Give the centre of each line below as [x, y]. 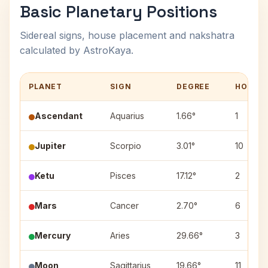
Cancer [124, 205]
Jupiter [50, 146]
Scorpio [126, 146]
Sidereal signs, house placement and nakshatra [127, 35]
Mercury [53, 235]
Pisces [123, 176]
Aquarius [127, 116]
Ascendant [59, 116]
